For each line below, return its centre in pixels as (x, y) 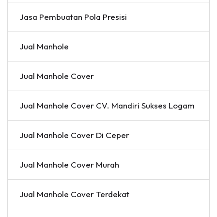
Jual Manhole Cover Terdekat (74, 194)
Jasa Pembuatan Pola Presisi (73, 16)
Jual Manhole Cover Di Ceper (74, 135)
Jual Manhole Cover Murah (69, 164)
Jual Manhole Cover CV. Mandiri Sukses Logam (107, 105)
